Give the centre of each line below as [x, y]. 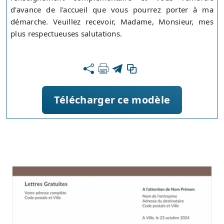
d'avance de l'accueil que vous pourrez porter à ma [112, 10]
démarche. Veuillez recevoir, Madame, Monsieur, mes [112, 22]
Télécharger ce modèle [112, 100]
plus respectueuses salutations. [66, 34]
